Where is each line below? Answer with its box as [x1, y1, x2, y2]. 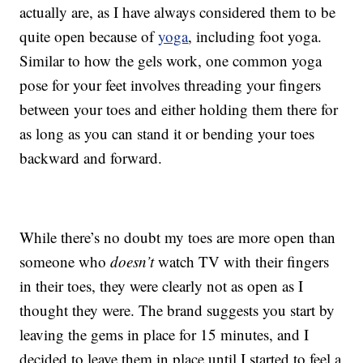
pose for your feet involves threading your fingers [19, 75, 322, 96]
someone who [19, 251, 111, 272]
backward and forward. [19, 147, 163, 169]
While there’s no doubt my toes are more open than [19, 227, 336, 248]
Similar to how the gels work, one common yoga [19, 50, 322, 71]
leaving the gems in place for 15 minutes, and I [19, 324, 310, 345]
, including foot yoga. [188, 26, 322, 47]
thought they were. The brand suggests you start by [19, 300, 335, 321]
